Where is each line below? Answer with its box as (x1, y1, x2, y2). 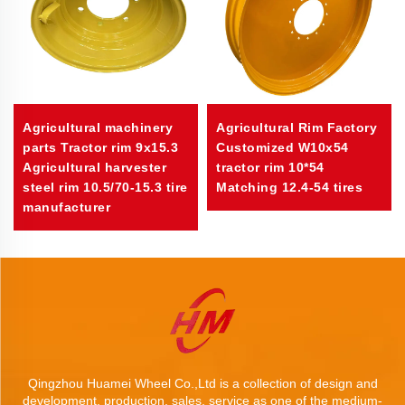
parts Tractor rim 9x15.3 (23, 140, 178, 155)
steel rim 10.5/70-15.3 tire (23, 180, 188, 195)
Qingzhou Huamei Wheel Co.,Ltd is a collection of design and (27, 376, 378, 391)
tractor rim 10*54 (216, 160, 325, 175)
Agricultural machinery (23, 120, 173, 136)
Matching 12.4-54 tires (216, 180, 363, 195)
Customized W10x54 (216, 140, 349, 155)
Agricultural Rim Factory (216, 120, 377, 136)
